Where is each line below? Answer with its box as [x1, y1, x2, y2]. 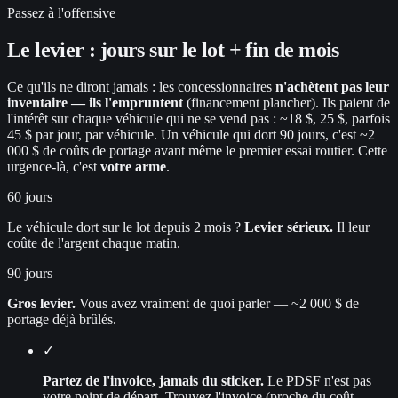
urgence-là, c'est [7, 158, 100, 174]
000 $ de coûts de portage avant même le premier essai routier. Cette [7, 142, 387, 158]
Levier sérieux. [244, 219, 333, 235]
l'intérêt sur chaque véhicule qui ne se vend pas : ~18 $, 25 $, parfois [7, 110, 390, 126]
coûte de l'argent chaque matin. [7, 235, 180, 251]
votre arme [100, 158, 166, 174]
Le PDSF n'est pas [267, 372, 371, 388]
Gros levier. [7, 295, 76, 311]
